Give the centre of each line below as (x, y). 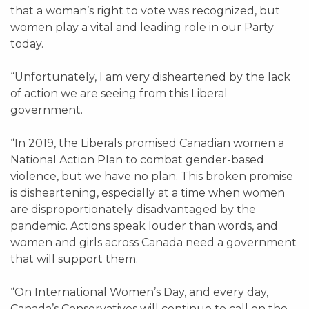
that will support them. (74, 259)
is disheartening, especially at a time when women (148, 193)
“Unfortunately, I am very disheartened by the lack (150, 77)
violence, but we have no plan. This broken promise (152, 176)
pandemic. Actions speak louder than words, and (144, 226)
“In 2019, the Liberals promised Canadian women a (147, 143)
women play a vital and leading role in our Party (142, 27)
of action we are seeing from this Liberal (119, 93)
